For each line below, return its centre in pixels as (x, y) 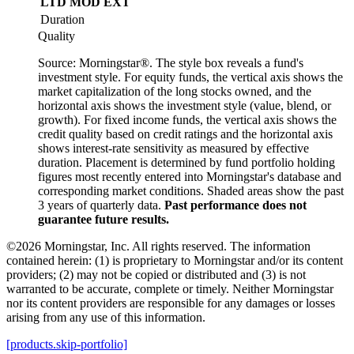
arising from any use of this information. (106, 318)
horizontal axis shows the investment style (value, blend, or (185, 106)
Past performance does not (235, 205)
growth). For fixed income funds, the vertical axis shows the (187, 120)
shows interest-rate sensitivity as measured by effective (173, 149)
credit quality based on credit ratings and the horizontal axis (185, 134)
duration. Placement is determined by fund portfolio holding (186, 163)
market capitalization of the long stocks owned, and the (175, 92)
